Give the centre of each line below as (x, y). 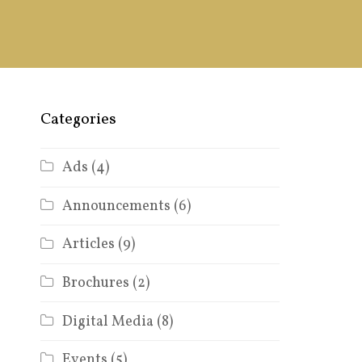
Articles (88, 245)
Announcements (116, 206)
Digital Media (107, 322)
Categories (78, 120)
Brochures (95, 284)
